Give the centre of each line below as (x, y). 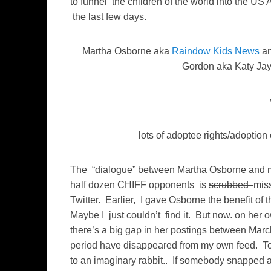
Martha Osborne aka (126, 51)
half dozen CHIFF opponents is (139, 185)
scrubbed (231, 185)
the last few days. (108, 17)
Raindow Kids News (216, 51)
